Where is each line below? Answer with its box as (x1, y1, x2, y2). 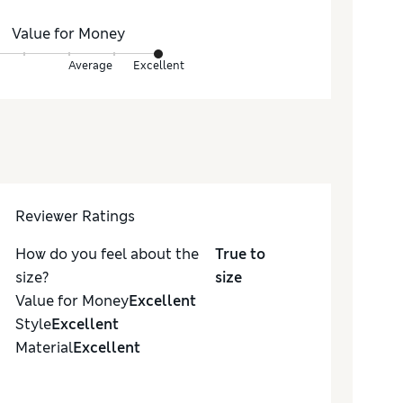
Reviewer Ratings (14, 207, 135, 227)
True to (214, 245, 265, 264)
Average (68, 58, 112, 74)
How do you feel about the (14, 245, 199, 264)
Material (14, 338, 73, 358)
